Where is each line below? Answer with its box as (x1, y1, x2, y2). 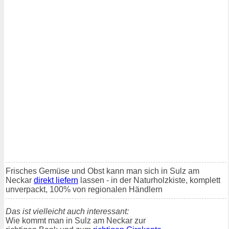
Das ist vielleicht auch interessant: (6, 207, 129, 216)
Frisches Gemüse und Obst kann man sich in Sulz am (6, 166, 199, 175)
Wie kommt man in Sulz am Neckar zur (6, 216, 146, 225)
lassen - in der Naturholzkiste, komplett (78, 175, 220, 185)
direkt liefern (34, 175, 78, 185)
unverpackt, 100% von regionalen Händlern (6, 185, 163, 194)
